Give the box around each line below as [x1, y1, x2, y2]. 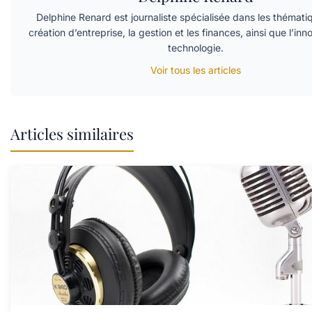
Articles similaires [10, 123, 134, 145]
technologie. [167, 42, 224, 54]
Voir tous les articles [150, 64, 241, 77]
